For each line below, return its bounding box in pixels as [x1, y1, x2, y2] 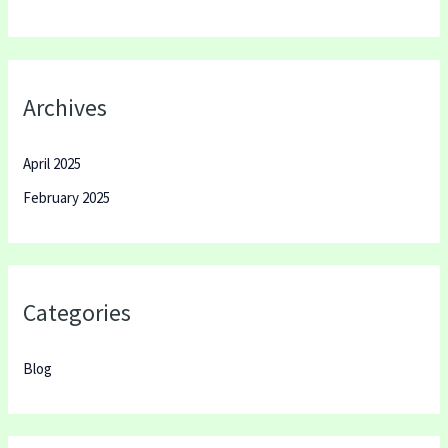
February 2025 [23, 187, 111, 207]
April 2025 [23, 153, 82, 173]
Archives [23, 92, 108, 122]
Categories [23, 298, 132, 327]
